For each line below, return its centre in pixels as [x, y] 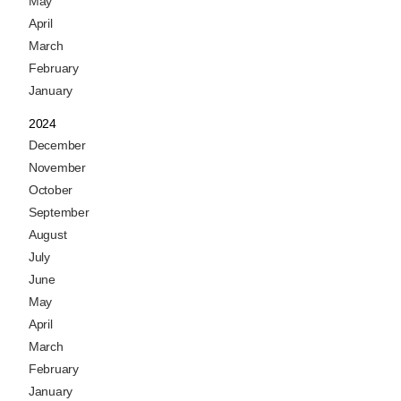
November [57, 167]
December [57, 145]
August [48, 234]
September [59, 212]
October [51, 189]
